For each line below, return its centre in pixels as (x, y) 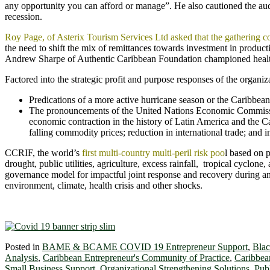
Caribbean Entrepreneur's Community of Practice (136, 257)
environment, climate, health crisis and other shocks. (104, 185)
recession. (24, 16)
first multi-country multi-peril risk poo (153, 152)
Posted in (22, 246)
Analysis (21, 257)
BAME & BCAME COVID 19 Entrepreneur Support (145, 246)
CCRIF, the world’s (43, 152)
